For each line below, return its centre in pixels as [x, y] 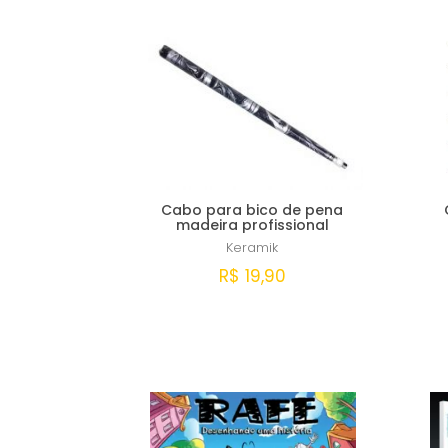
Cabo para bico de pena [252, 209]
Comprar [273, 372]
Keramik [252, 247]
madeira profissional [252, 224]
